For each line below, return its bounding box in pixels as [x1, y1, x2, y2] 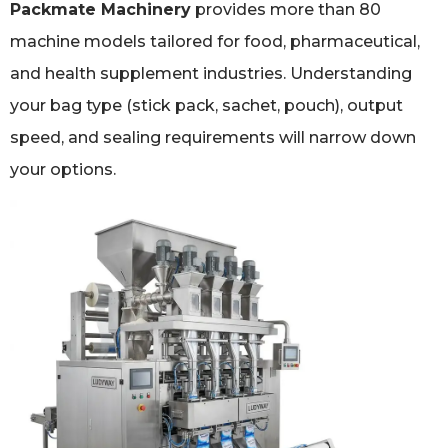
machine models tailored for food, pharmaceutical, [10, 32, 420, 52]
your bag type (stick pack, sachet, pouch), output [10, 96, 403, 116]
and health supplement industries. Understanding [10, 64, 412, 84]
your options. [10, 160, 116, 180]
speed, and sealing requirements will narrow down [10, 128, 416, 148]
